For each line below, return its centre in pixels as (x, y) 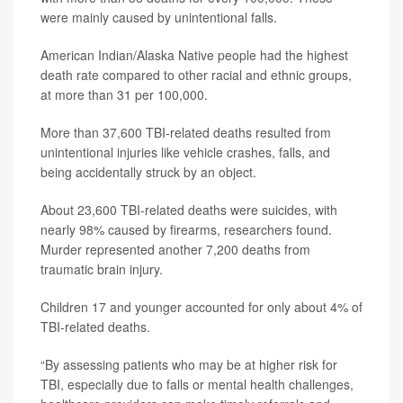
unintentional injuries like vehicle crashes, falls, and (185, 152)
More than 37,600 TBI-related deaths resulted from (186, 132)
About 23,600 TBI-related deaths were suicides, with (189, 209)
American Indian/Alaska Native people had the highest (194, 54)
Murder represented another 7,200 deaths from (175, 249)
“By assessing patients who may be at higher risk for (189, 364)
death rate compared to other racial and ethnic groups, (196, 74)
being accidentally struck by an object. (148, 171)
